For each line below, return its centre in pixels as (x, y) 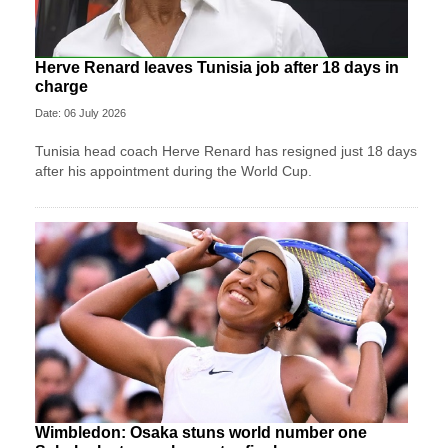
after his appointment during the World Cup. (173, 170)
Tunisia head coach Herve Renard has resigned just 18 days (226, 150)
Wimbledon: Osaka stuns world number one (201, 432)
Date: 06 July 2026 (80, 112)
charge (61, 86)
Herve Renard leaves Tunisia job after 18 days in (217, 67)
